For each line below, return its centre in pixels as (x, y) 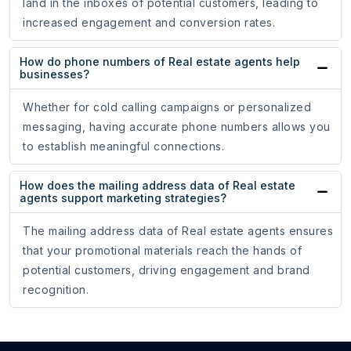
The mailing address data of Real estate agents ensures (178, 231)
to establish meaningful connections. (123, 147)
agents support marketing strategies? (123, 198)
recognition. (56, 290)
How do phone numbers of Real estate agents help (160, 62)
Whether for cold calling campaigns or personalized (167, 107)
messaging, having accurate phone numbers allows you (177, 127)
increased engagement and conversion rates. (149, 23)
